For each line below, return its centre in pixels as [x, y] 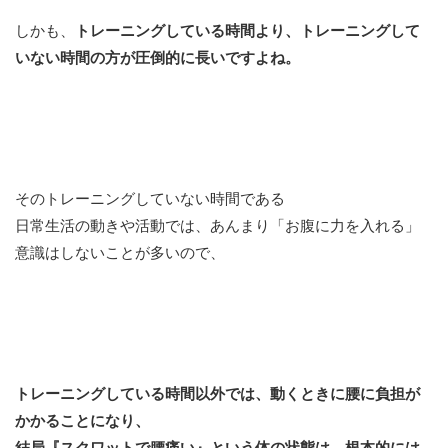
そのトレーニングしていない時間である [150, 199]
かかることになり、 [82, 421]
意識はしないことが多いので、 [120, 253]
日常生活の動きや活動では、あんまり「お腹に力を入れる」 [217, 226]
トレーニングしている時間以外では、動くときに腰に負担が [217, 394]
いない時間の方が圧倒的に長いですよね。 [157, 58]
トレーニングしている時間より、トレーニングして [247, 31]
